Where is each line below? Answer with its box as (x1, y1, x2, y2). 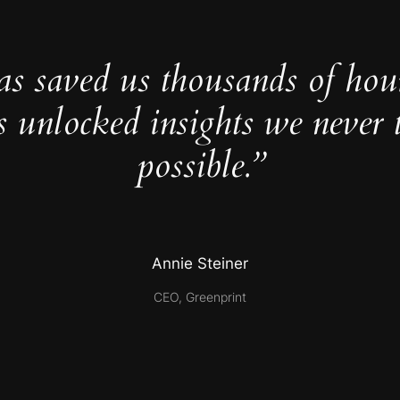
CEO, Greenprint (154, 288, 246, 304)
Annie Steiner (152, 254, 248, 272)
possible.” (136, 140, 264, 190)
